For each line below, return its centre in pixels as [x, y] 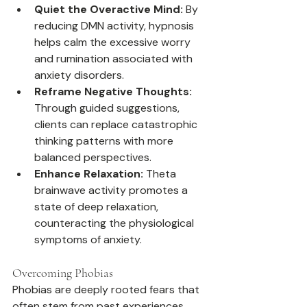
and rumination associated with [115, 59]
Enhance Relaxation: [89, 174]
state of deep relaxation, [98, 207]
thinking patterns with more [105, 141]
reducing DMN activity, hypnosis [115, 26]
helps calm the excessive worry [114, 42]
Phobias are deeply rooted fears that [107, 290]
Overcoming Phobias [63, 273]
